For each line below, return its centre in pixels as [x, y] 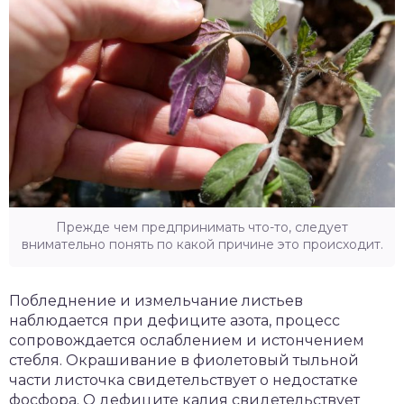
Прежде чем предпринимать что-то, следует [202, 228]
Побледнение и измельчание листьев [156, 301]
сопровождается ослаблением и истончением [187, 341]
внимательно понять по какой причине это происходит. [202, 245]
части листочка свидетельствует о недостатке [184, 381]
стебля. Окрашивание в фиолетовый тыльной [184, 361]
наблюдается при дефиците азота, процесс [174, 321]
